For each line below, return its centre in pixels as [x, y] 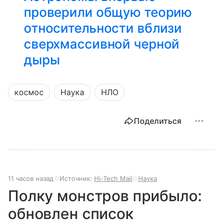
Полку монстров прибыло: [105, 195]
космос [29, 92]
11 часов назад [31, 178]
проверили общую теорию [108, 12]
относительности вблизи [103, 28]
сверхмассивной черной [102, 44]
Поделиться [158, 121]
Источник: [77, 178]
